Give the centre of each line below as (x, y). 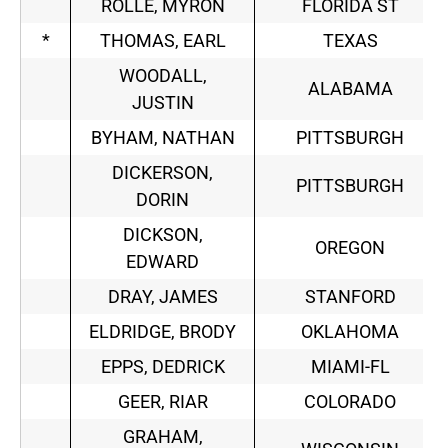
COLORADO (350, 402)
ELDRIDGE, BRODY (162, 332)
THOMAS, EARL (162, 41)
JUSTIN (162, 103)
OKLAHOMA (350, 332)
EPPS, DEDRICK (162, 367)
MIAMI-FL (350, 367)
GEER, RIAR (162, 402)
